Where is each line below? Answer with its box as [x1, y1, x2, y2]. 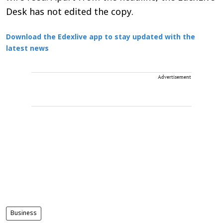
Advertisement [158, 73, 191, 80]
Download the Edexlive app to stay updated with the [6, 33, 195, 42]
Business [10, 210, 37, 217]
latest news [6, 44, 49, 53]
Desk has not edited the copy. [6, 6, 133, 18]
